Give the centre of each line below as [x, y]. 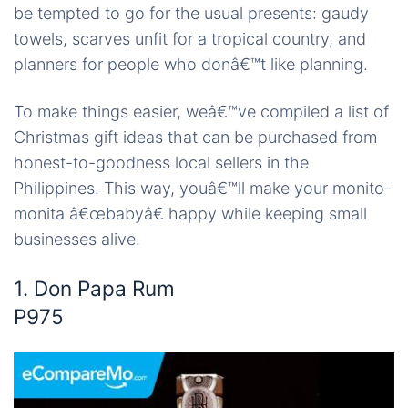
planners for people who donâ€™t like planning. [191, 64]
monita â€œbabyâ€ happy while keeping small [190, 214]
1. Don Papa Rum [94, 288]
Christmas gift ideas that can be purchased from [195, 137]
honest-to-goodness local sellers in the [161, 163]
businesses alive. [77, 239]
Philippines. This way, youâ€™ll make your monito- [203, 188]
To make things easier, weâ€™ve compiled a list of [201, 112]
